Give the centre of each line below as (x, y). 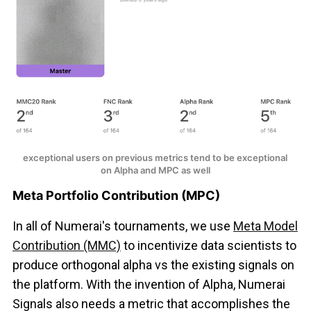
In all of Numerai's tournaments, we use (123, 226)
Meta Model (265, 226)
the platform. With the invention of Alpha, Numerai (149, 284)
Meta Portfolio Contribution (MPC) (116, 195)
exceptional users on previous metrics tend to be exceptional (155, 157)
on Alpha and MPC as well (155, 170)
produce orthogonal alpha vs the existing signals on (153, 264)
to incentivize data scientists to (208, 245)
